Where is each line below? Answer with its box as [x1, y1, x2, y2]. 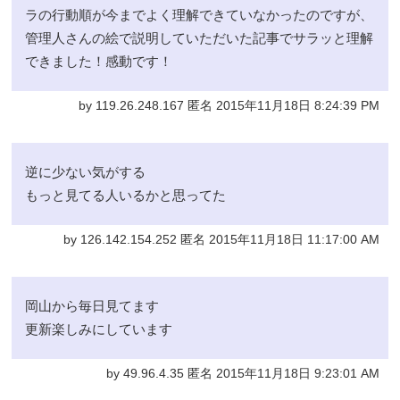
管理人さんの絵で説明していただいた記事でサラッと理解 [25, 30, 374, 46]
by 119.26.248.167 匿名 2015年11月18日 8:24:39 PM [78, 99, 379, 113]
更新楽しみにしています [25, 321, 173, 337]
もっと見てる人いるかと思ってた [25, 187, 227, 204]
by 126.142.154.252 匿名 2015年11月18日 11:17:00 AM [62, 233, 379, 247]
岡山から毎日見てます [25, 298, 160, 314]
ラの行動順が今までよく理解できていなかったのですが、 [25, 7, 374, 23]
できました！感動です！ [25, 54, 173, 70]
